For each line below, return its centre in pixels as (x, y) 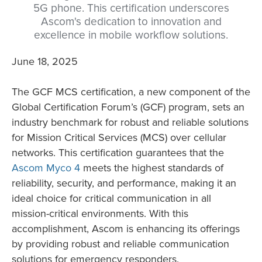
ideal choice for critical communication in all (111, 198)
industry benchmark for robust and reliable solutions (130, 122)
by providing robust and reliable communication (120, 244)
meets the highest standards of (152, 168)
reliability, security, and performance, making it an (124, 183)
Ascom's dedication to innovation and (131, 22)
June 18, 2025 (45, 61)
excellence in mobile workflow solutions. (131, 35)
